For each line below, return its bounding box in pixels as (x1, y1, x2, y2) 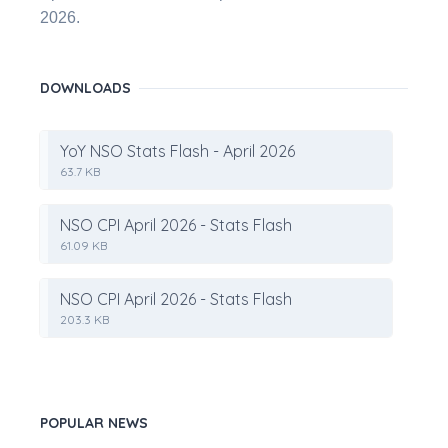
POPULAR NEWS (40, 413, 148, 432)
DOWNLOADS (40, 78, 131, 97)
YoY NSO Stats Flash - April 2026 (60, 140, 295, 161)
